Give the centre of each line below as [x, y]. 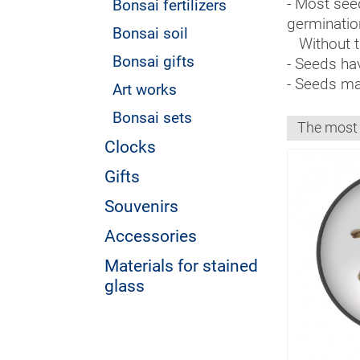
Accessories [151, 236]
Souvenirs [141, 206]
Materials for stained [181, 266]
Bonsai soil [150, 33]
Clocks [130, 147]
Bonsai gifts [153, 61]
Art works [145, 90]
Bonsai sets [152, 118]
